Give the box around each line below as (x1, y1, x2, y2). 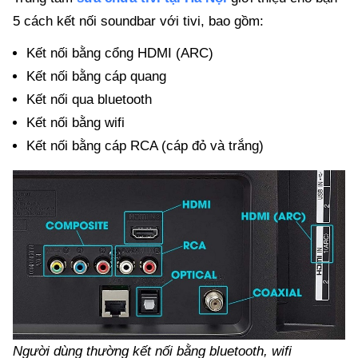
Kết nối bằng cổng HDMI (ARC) (26, 45, 213, 61)
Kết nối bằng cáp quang (26, 68, 166, 84)
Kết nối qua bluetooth (26, 91, 152, 107)
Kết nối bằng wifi (26, 114, 125, 130)
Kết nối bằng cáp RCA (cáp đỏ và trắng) (26, 137, 264, 153)
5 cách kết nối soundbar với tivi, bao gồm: (13, 13, 264, 29)
